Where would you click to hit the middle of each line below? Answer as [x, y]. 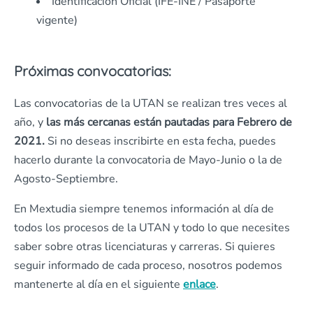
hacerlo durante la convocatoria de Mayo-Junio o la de [148, 160]
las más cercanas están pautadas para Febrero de [169, 123]
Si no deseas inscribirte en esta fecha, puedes [162, 141]
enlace [199, 285]
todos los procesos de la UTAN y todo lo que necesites [152, 228]
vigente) [57, 21]
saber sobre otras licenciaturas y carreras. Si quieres [145, 247]
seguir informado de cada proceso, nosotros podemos [148, 266]
